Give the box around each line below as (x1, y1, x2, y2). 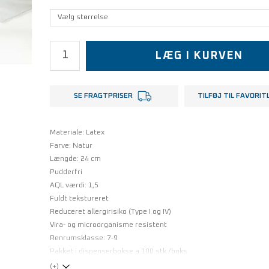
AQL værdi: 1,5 (49, 181, 98, 189)
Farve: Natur (49, 142, 92, 150)
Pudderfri (49, 168, 82, 176)
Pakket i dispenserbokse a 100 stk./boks (49, 247, 187, 255)
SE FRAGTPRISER (73, 92, 133, 100)
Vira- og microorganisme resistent (49, 221, 167, 229)
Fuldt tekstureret (49, 195, 109, 202)
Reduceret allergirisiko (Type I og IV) (49, 208, 171, 216)
